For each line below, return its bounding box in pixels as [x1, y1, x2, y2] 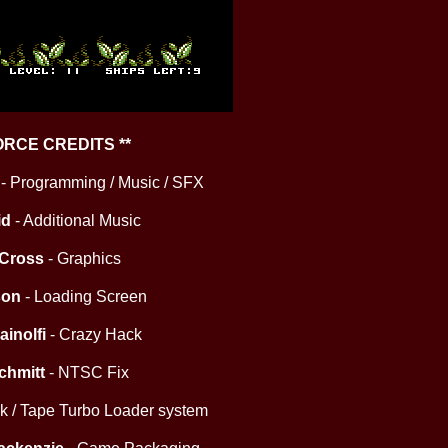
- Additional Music [11, 212, 141, 229]
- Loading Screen [20, 288, 147, 305]
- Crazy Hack [46, 326, 142, 343]
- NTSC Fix [45, 364, 129, 381]
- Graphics [44, 250, 121, 267]
